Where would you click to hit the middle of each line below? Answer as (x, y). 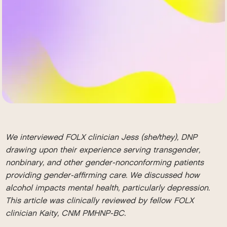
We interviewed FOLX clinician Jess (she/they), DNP (102, 137)
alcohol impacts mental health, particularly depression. (108, 188)
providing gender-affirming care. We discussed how (103, 175)
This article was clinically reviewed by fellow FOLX (100, 200)
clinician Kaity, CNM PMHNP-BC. (66, 213)
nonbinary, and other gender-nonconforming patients (105, 162)
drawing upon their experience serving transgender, (103, 150)
